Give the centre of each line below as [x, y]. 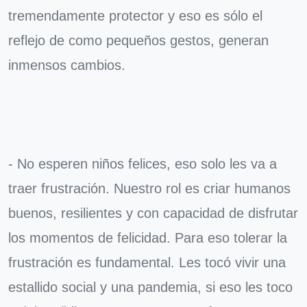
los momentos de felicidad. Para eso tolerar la [148, 238]
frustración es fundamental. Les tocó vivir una [147, 262]
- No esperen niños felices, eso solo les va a [143, 164]
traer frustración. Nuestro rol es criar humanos [149, 188]
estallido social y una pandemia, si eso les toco [150, 287]
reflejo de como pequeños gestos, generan [138, 40]
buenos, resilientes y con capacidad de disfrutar [153, 213]
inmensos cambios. [67, 65]
